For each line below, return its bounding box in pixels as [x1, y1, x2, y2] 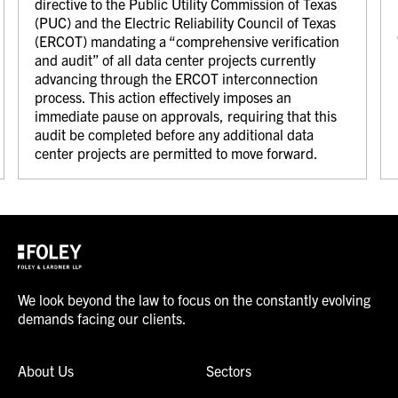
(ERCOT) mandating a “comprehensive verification [35, 32, 339, 50]
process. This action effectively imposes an [35, 88, 291, 106]
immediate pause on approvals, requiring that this [35, 107, 337, 124]
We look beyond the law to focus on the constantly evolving [18, 290, 370, 308]
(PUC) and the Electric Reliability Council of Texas [35, 13, 336, 31]
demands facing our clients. [18, 308, 187, 327]
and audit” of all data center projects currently [35, 51, 315, 68]
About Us [18, 361, 74, 379]
